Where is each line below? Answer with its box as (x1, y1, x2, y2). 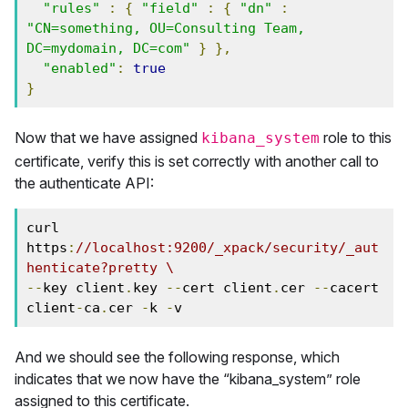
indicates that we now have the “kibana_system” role (15, 370, 361, 388)
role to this (320, 128, 392, 147)
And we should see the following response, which (15, 348, 340, 366)
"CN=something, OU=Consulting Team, (26, 20, 305, 36)
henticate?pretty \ (26, 260, 174, 276)
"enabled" (43, 60, 117, 76)
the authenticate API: (15, 174, 154, 192)
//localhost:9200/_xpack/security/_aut (76, 240, 379, 256)
